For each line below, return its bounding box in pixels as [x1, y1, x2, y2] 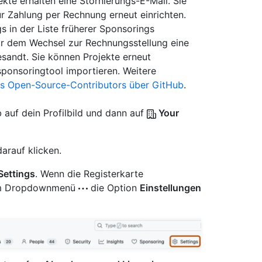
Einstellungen [140, 182, 201, 194]
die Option [88, 182, 140, 194]
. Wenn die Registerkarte [35, 168, 143, 180]
